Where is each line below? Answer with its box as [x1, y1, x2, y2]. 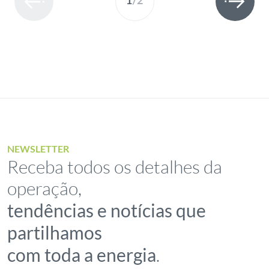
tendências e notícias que [7, 199, 207, 221]
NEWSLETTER [7, 143, 70, 154]
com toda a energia [7, 244, 157, 265]
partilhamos [7, 222, 103, 243]
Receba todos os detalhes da [7, 156, 223, 178]
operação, [7, 177, 82, 199]
